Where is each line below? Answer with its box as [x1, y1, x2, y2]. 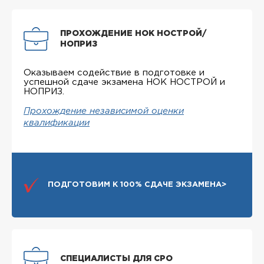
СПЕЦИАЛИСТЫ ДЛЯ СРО [60, 255, 173, 262]
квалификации [24, 119, 90, 127]
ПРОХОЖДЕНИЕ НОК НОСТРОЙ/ [60, 30, 206, 37]
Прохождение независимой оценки [24, 107, 184, 115]
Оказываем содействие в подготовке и [24, 69, 204, 77]
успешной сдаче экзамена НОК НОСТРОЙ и [24, 78, 225, 86]
